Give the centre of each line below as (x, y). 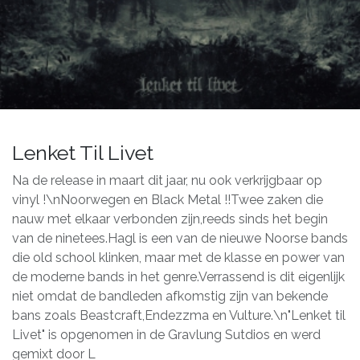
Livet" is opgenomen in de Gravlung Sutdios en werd (166, 334)
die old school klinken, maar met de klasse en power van (178, 257)
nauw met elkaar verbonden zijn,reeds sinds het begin (170, 219)
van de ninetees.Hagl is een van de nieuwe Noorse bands (180, 238)
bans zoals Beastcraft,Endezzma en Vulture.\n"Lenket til (179, 315)
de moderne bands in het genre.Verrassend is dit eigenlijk (178, 276)
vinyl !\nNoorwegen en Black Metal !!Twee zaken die (168, 199)
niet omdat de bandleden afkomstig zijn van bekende (170, 296)
